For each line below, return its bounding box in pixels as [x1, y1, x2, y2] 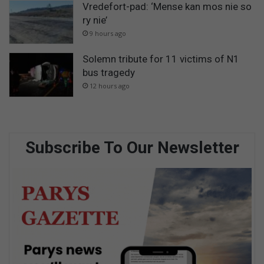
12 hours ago [90, 81, 130, 91]
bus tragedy [82, 67, 135, 79]
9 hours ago [90, 28, 126, 38]
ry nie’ [82, 14, 107, 26]
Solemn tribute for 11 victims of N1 [82, 53, 239, 65]
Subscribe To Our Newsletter [25, 138, 239, 158]
